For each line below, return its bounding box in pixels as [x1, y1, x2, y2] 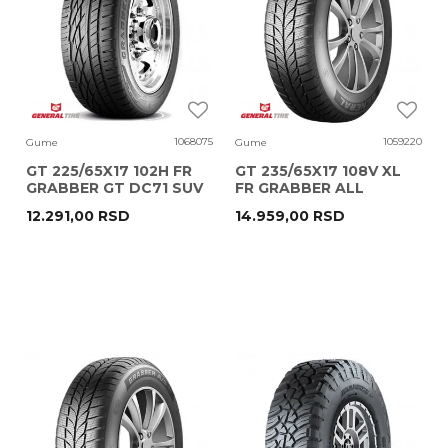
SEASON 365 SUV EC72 [235, 196, 409, 214]
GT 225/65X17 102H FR [26, 162, 192, 180]
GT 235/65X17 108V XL [235, 162, 401, 180]
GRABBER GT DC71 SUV [26, 179, 203, 197]
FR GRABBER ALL [235, 179, 364, 197]
